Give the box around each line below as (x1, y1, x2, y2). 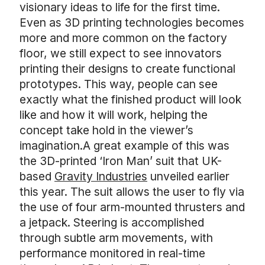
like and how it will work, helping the (20, 108, 208, 122)
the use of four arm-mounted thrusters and (20, 200, 245, 214)
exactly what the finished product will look (20, 92, 241, 106)
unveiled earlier (147, 169, 230, 183)
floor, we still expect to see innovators (20, 46, 222, 60)
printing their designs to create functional (20, 62, 235, 76)
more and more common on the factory (20, 31, 227, 45)
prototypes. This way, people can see (20, 77, 218, 91)
